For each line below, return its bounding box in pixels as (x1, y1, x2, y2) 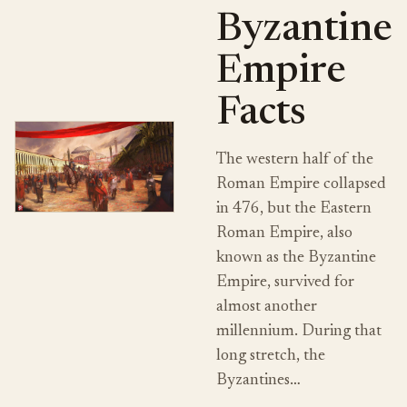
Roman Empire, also (215, 225, 352, 242)
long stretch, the (215, 348, 325, 364)
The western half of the (215, 152, 373, 168)
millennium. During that (215, 323, 382, 340)
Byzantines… (215, 372, 301, 389)
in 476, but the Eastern (215, 201, 372, 217)
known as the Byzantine (215, 250, 376, 266)
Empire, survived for (215, 274, 354, 291)
